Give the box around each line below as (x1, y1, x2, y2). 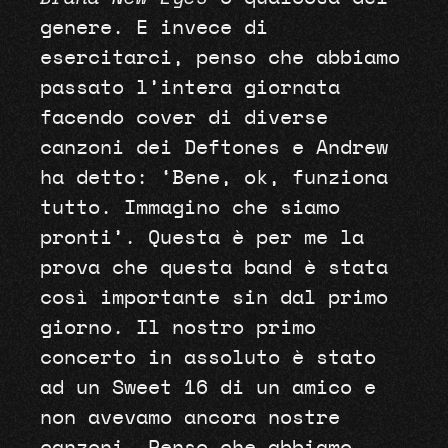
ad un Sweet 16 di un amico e (39, 378, 376, 399)
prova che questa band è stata (39, 258, 388, 279)
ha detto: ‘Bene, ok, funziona (39, 168, 388, 189)
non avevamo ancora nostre (39, 408, 340, 429)
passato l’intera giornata (39, 78, 340, 99)
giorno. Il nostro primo (39, 318, 316, 339)
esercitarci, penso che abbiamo (39, 48, 400, 69)
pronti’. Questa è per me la (39, 228, 364, 249)
